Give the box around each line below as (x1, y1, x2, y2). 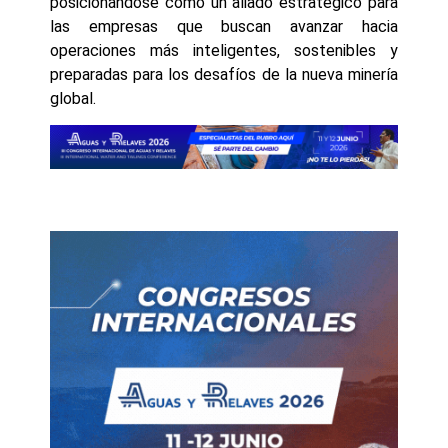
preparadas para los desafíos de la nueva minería (50, 64, 398, 84)
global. (50, 88, 96, 108)
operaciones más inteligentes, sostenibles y (50, 40, 398, 60)
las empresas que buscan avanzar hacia (50, 16, 398, 36)
